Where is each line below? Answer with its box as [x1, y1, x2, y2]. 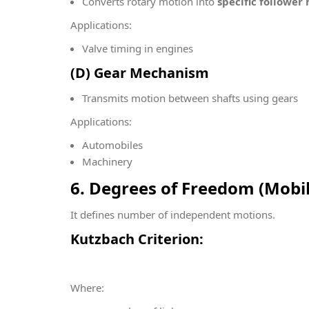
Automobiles [82, 138, 143, 152]
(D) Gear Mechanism [70, 63, 209, 82]
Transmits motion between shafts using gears [82, 91, 298, 105]
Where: [70, 281, 104, 295]
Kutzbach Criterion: [70, 230, 203, 248]
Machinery [82, 154, 132, 168]
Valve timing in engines [82, 41, 193, 55]
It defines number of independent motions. [70, 208, 275, 221]
